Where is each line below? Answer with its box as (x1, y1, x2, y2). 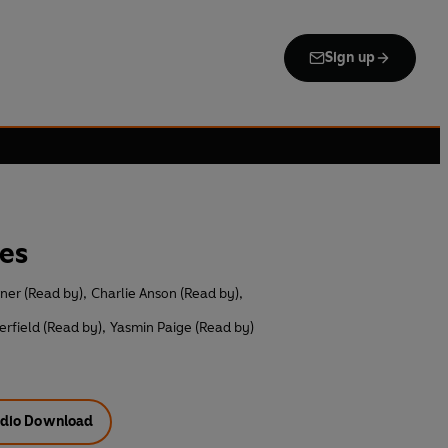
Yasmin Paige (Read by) (110, 319, 254, 337)
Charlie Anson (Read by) (91, 285, 239, 303)
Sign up (324, 49, 375, 66)
